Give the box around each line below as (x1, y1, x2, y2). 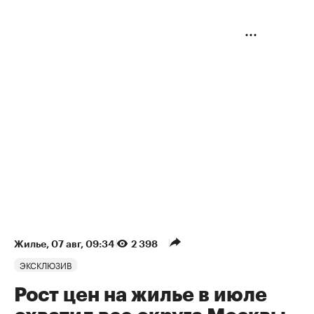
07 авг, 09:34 (51, 239, 116, 250)
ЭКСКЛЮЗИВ (20, 258, 71, 272)
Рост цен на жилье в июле (14, 285, 267, 306)
